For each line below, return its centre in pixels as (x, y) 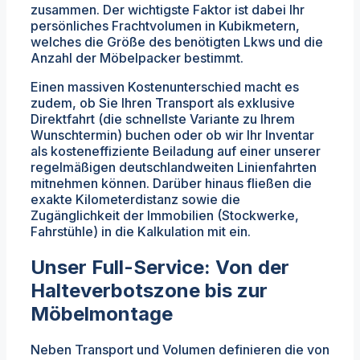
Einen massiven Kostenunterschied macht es (165, 87)
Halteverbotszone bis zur (149, 291)
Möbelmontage (102, 314)
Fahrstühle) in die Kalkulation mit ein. (141, 232)
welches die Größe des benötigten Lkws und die (177, 42)
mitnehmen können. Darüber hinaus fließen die (171, 184)
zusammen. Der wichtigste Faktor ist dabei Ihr (168, 10)
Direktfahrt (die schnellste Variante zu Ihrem (163, 119)
